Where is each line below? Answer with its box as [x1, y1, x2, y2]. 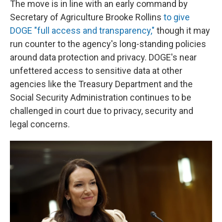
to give [164, 12, 190, 22]
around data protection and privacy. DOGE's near [10, 52, 197, 62]
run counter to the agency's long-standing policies [10, 39, 206, 49]
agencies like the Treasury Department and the [10, 79, 193, 89]
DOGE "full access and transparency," [10, 25, 155, 36]
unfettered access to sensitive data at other [10, 65, 182, 76]
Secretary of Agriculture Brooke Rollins [10, 12, 164, 22]
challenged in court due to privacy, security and [10, 106, 193, 116]
